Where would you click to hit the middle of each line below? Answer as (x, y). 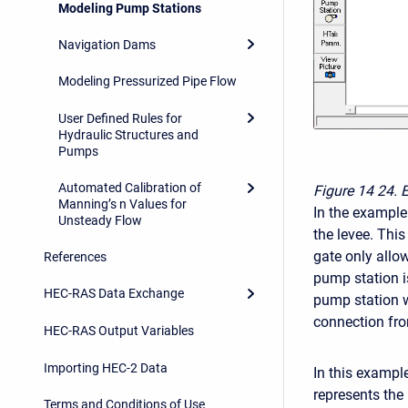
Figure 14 (343, 190)
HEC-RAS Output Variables (119, 330)
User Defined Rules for (120, 118)
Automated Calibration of (130, 187)
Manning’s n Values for (122, 204)
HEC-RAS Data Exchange (114, 294)
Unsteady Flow (100, 220)
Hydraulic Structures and (128, 134)
